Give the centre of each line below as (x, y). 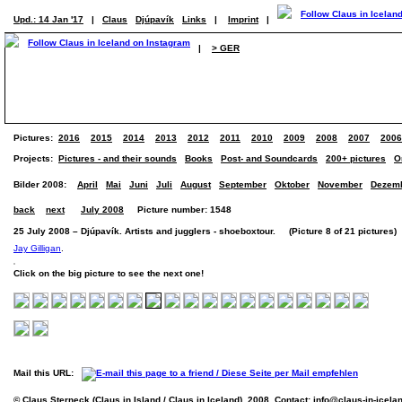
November (340, 184)
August (196, 184)
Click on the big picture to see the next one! (109, 273)
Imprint (243, 19)
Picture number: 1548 (178, 210)
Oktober (292, 184)
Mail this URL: (48, 373)
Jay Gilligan (37, 248)
